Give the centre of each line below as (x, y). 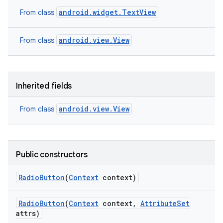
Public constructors (52, 155)
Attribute (159, 203)
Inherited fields (44, 86)
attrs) (28, 213)
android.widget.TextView (107, 12)
